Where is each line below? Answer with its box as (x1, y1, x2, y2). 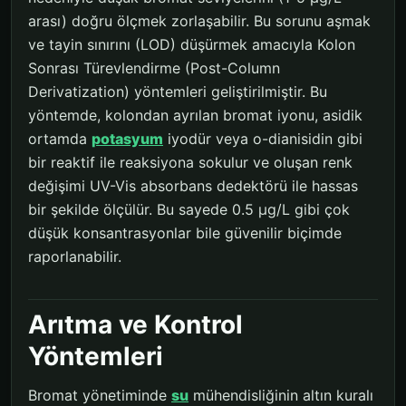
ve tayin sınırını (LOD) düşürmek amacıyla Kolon (28, 34, 355, 53)
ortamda (28, 129, 92, 148)
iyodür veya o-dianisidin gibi (163, 129, 362, 148)
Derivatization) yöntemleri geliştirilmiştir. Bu (28, 82, 327, 101)
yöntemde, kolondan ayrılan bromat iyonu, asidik (28, 105, 362, 124)
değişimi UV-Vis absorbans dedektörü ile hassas (28, 176, 358, 195)
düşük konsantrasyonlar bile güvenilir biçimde (28, 223, 342, 242)
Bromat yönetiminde (28, 385, 171, 404)
